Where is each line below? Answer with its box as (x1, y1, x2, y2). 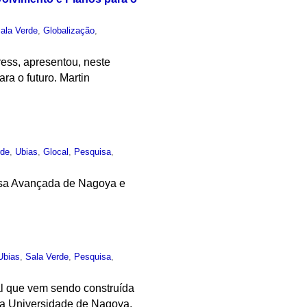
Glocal (43, 146, 69, 157)
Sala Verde (25, 251, 69, 262)
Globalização (43, 25, 95, 36)
